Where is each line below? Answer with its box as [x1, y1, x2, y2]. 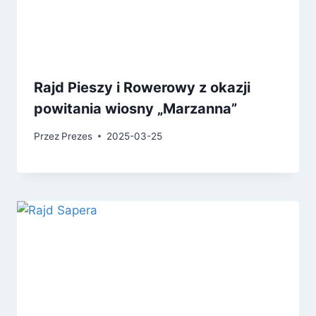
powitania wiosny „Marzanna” [34, 100, 237, 118]
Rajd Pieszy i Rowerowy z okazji [34, 79, 250, 97]
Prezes [61, 130, 93, 142]
